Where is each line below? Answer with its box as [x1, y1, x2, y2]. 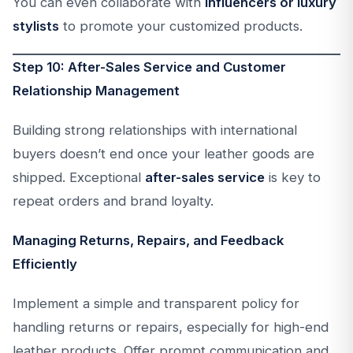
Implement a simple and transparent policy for [13, 295, 299, 311]
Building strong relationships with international [13, 122, 297, 138]
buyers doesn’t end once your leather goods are [13, 146, 314, 162]
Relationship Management [13, 83, 180, 98]
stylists [13, 18, 59, 34]
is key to [265, 169, 321, 185]
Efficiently [13, 256, 77, 272]
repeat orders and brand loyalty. [13, 193, 214, 209]
